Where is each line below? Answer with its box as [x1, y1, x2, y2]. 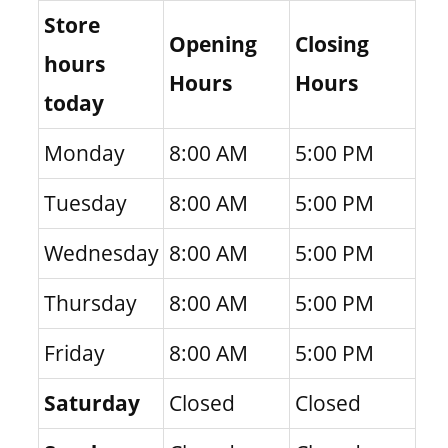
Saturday [43, 389, 140, 418]
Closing [294, 30, 369, 59]
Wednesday [43, 239, 159, 268]
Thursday [43, 289, 137, 318]
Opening [168, 30, 257, 59]
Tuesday [43, 189, 127, 218]
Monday [43, 139, 125, 168]
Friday [43, 339, 105, 368]
